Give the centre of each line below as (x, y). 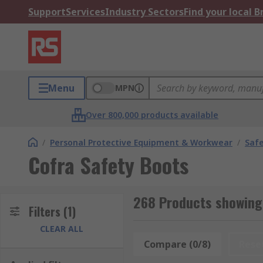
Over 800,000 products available (152, 115)
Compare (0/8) (177, 244)
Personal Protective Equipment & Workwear (141, 142)
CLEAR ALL (62, 229)
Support (47, 12)
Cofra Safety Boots (108, 165)
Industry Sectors (144, 12)
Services (85, 12)
